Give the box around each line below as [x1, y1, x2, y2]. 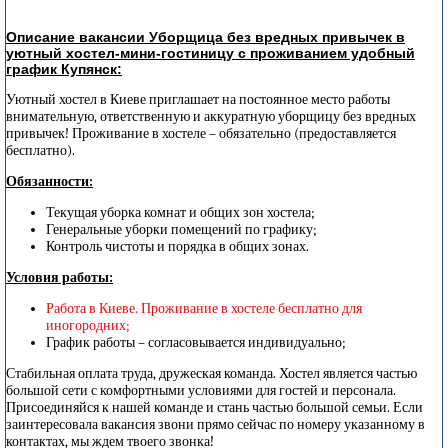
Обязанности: [6, 173, 93, 190]
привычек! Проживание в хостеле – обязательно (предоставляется [6, 125, 396, 142]
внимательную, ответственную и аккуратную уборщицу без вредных [6, 108, 416, 125]
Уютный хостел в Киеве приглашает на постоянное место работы [6, 91, 390, 108]
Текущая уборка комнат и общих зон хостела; [46, 204, 315, 221]
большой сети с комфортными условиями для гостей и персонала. [6, 382, 396, 399]
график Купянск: [6, 61, 122, 77]
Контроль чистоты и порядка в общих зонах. [46, 238, 309, 255]
